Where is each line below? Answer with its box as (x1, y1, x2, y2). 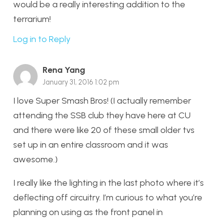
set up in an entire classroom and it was (13, 139, 168, 151)
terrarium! (13, 13, 51, 24)
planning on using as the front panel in (13, 207, 163, 218)
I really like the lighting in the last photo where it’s (13, 177, 204, 189)
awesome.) (13, 154, 58, 165)
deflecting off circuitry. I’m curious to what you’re (13, 192, 202, 203)
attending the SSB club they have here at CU (13, 110, 191, 121)
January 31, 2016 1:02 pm (43, 77, 119, 87)
